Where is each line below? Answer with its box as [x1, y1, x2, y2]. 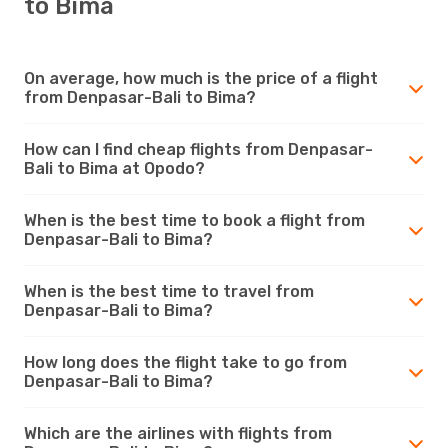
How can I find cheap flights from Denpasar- [24, 139, 373, 159]
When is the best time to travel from [24, 281, 314, 301]
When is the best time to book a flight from [24, 210, 365, 230]
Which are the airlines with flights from [24, 423, 332, 443]
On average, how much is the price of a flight [24, 68, 378, 88]
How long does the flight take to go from [24, 352, 347, 372]
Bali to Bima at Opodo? [24, 158, 205, 178]
